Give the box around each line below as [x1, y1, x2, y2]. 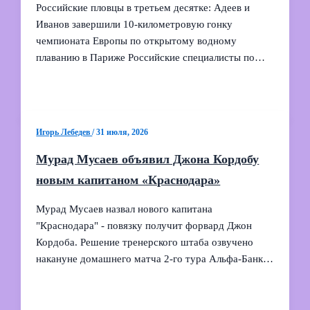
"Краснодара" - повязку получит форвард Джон [36, 219, 253, 231]
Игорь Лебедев [36, 127, 93, 137]
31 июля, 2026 [96, 127, 149, 137]
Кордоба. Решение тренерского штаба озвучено [36, 236, 254, 248]
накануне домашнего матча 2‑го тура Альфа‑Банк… [36, 253, 274, 264]
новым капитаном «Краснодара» [36, 173, 221, 188]
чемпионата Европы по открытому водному [36, 35, 237, 47]
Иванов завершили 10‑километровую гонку [36, 19, 233, 30]
